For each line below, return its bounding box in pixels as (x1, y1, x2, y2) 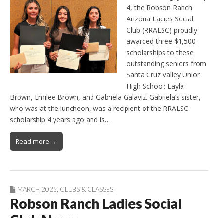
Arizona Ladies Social (127, 14, 193, 24)
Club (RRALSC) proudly (127, 25, 197, 35)
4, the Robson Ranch (127, 3, 192, 13)
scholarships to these (127, 48, 194, 57)
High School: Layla (127, 81, 184, 91)
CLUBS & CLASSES (60, 185, 113, 194)
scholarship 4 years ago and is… (10, 115, 110, 125)
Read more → (16, 137, 57, 146)
